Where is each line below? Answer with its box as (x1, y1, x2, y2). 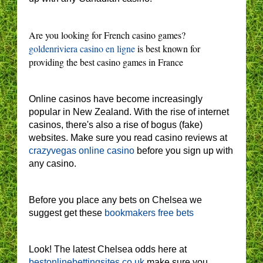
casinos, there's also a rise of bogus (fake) (29, 120, 203, 130)
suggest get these (29, 208, 104, 218)
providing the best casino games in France (29, 56, 183, 69)
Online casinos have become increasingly (29, 94, 203, 104)
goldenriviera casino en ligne (29, 42, 135, 55)
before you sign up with (134, 146, 233, 156)
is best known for (135, 42, 200, 55)
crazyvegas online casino (29, 146, 134, 156)
